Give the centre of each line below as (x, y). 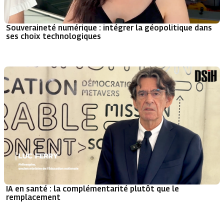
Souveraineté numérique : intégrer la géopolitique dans (109, 27)
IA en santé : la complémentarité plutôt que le (92, 189)
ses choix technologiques (53, 36)
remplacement (33, 197)
